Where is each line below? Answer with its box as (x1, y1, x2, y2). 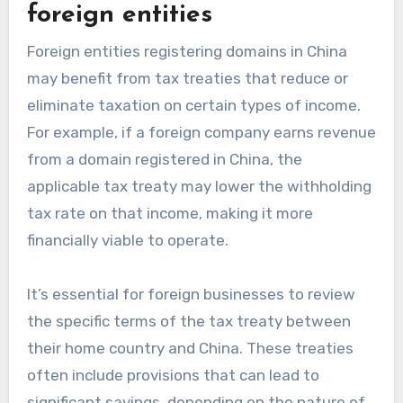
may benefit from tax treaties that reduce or (26, 68, 348, 87)
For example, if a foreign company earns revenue (26, 122, 376, 141)
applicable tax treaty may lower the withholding (26, 176, 372, 195)
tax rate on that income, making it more (26, 203, 313, 222)
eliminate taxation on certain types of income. (26, 95, 361, 114)
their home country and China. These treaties (26, 338, 354, 357)
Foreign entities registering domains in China (26, 41, 347, 60)
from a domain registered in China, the (26, 149, 302, 168)
